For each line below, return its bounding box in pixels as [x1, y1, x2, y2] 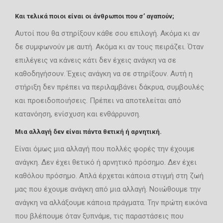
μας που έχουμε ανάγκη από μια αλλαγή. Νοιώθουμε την [15, 185, 201, 194]
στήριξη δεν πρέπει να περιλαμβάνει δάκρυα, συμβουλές [15, 83, 204, 92]
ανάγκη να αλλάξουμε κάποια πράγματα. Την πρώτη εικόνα [15, 198, 207, 207]
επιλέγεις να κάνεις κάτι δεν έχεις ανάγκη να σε [15, 56, 176, 65]
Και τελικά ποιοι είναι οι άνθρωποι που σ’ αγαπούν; [15, 12, 174, 20]
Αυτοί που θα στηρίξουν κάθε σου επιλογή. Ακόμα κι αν [15, 29, 200, 38]
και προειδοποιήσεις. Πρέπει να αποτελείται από [15, 96, 181, 105]
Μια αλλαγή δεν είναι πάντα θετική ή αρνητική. [15, 128, 162, 135]
